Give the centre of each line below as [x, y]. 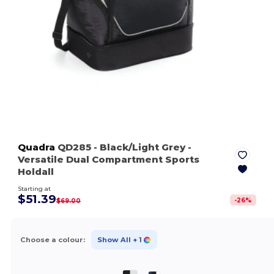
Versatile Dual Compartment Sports [109, 160]
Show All [114, 239]
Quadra [37, 147]
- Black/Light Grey [140, 147]
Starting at [35, 189]
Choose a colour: [52, 239]
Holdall [36, 172]
